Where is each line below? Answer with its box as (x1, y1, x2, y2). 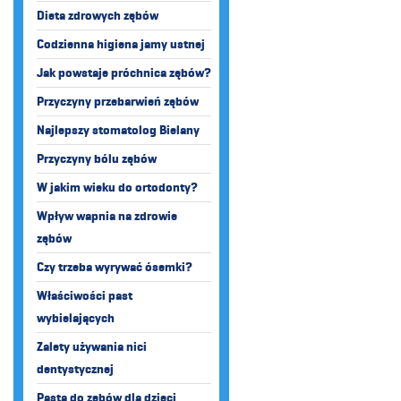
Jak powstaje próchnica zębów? (37, 65, 211, 81)
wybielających (37, 311, 115, 326)
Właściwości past (37, 288, 132, 303)
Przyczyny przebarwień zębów (37, 94, 199, 109)
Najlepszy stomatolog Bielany (37, 123, 200, 138)
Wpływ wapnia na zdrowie (37, 209, 177, 224)
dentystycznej (37, 362, 114, 377)
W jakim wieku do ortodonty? (37, 180, 198, 195)
